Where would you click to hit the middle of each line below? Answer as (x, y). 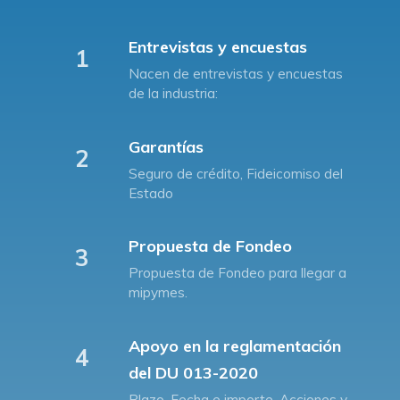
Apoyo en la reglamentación (235, 346)
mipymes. (158, 293)
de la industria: (174, 94)
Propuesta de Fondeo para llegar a (238, 273)
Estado (151, 193)
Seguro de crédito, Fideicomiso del (236, 173)
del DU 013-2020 (194, 372)
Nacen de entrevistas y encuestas (236, 74)
